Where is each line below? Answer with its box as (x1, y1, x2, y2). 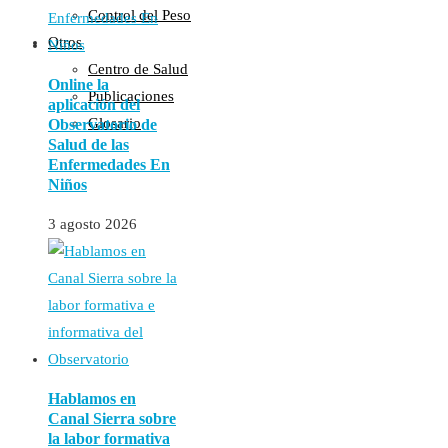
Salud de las (48, 136, 129, 154)
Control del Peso (88, 7, 191, 23)
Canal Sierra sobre (48, 410, 176, 428)
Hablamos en (48, 390, 136, 408)
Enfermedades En (48, 156, 170, 174)
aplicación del (48, 96, 140, 114)
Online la (48, 76, 109, 94)
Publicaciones (88, 88, 174, 104)
